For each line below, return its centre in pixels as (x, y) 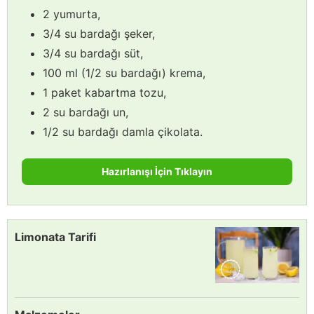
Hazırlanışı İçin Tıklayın (157, 171)
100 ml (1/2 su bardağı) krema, (124, 73)
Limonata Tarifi (55, 237)
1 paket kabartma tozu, (104, 92)
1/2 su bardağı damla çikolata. (123, 131)
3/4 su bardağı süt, (93, 53)
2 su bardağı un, (86, 112)
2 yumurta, (71, 14)
